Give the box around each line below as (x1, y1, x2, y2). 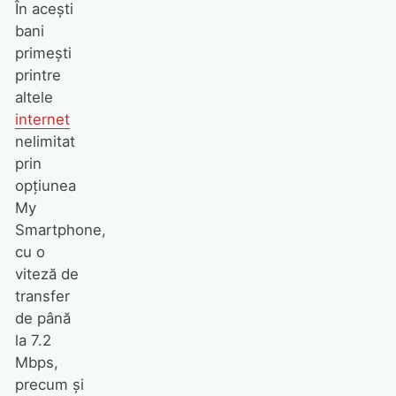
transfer (14, 287, 70, 306)
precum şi (14, 376, 84, 394)
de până (14, 309, 71, 328)
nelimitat (14, 133, 75, 151)
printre (14, 66, 61, 85)
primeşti (14, 44, 72, 63)
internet (14, 110, 70, 129)
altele (14, 88, 53, 107)
